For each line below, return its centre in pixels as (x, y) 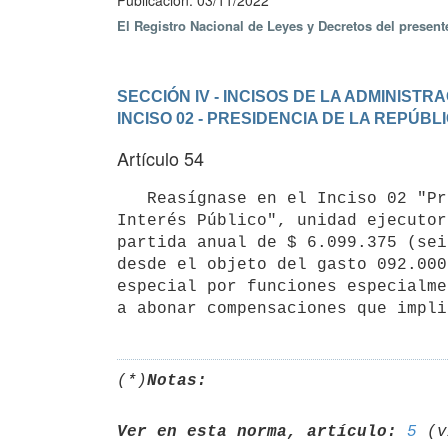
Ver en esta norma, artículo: (257, 431)
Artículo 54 (160, 158)
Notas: (177, 380)
